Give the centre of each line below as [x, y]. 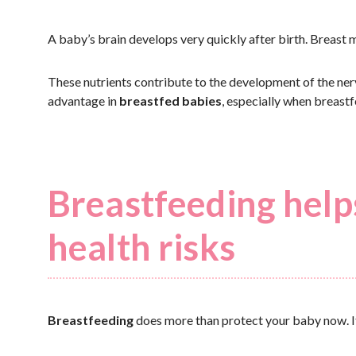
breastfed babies [170, 101]
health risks [141, 247]
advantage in [83, 101]
